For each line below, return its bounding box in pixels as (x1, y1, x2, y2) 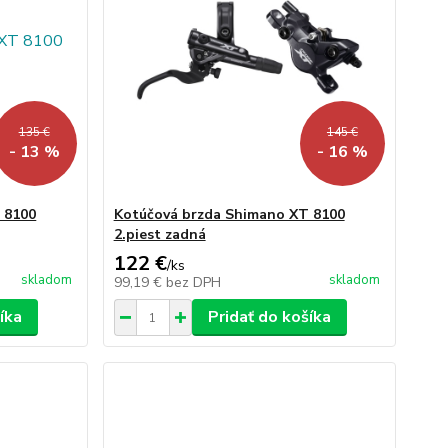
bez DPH (165, 273, 221, 292)
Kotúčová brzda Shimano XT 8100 (113, 205, 345, 224)
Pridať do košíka (207, 306, 331, 328)
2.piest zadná (113, 225, 206, 244)
